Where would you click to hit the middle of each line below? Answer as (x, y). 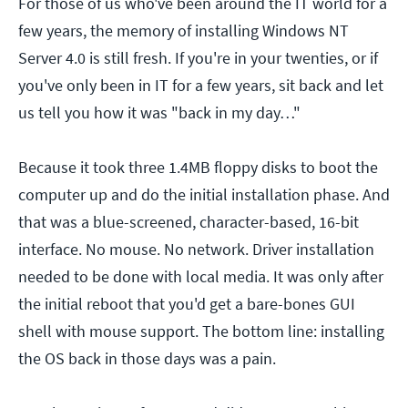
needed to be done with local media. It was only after (201, 276)
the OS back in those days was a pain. (147, 358)
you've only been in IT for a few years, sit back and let (201, 85)
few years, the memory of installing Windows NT (184, 30)
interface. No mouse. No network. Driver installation (196, 249)
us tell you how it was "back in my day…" (159, 112)
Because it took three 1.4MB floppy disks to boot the (198, 167)
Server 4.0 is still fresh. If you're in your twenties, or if (198, 57)
